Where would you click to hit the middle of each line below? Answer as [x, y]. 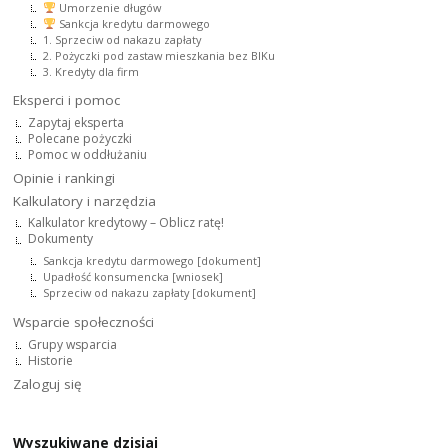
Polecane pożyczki [80, 139]
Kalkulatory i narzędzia [85, 200]
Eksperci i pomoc [67, 100]
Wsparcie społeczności [84, 322]
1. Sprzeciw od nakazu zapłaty [122, 39]
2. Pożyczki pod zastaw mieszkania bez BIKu [159, 55]
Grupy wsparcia [73, 345]
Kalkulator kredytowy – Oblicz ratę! [126, 223]
